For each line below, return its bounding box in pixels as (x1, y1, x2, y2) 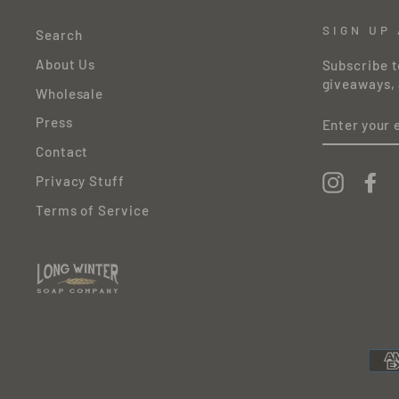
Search (36, 27, 83, 43)
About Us (36, 55, 96, 72)
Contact (36, 143, 89, 160)
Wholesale (36, 85, 104, 102)
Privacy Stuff (36, 173, 125, 190)
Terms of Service (36, 201, 150, 218)
